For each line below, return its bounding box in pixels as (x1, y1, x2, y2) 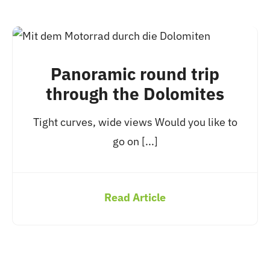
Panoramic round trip (51, 63, 219, 85)
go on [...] (112, 134, 158, 148)
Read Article (104, 190, 166, 204)
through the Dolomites (46, 83, 224, 105)
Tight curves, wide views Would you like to (33, 115, 237, 129)
